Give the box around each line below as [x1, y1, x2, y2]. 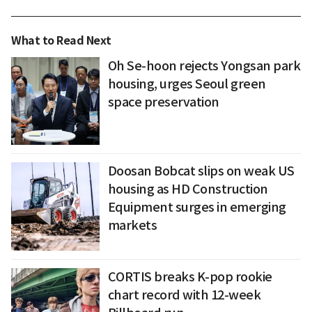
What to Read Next [11, 33, 111, 48]
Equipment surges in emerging [107, 199, 286, 216]
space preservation [107, 93, 219, 110]
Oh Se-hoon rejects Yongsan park [107, 57, 301, 74]
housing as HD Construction [107, 181, 268, 198]
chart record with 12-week [107, 287, 261, 303]
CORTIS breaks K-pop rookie [107, 269, 272, 285]
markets [107, 217, 157, 234]
